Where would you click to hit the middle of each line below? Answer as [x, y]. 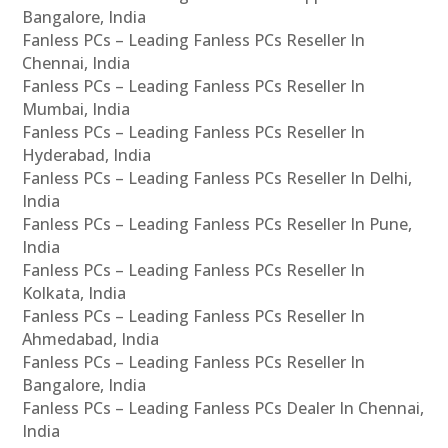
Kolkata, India [74, 293]
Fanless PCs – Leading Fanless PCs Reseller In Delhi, [217, 178]
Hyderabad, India [87, 155]
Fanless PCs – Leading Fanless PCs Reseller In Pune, [217, 224]
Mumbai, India [76, 109]
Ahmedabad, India [91, 339]
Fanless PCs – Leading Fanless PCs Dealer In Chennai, [223, 408]
